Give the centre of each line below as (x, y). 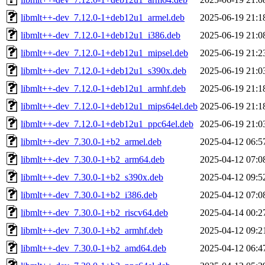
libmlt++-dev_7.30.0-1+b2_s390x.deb (92, 177)
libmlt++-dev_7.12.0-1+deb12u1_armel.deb (103, 17)
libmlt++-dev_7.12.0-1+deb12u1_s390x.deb (104, 70)
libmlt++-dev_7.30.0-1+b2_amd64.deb (93, 248)
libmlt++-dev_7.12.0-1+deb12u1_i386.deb (101, 35)
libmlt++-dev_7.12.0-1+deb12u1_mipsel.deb (104, 53)
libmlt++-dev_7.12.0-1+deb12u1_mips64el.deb (109, 106)
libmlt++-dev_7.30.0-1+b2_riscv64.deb (94, 212)
